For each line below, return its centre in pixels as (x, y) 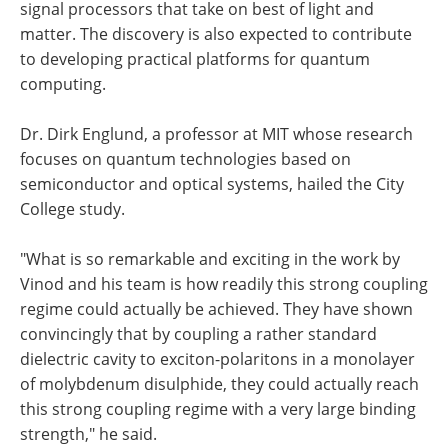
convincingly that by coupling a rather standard (198, 334)
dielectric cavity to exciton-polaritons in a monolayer (217, 359)
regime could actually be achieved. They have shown (216, 309)
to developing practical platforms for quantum (195, 59)
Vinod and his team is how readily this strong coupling (224, 284)
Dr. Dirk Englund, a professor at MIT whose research (216, 134)
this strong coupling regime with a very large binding (218, 409)
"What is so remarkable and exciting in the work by (210, 259)
